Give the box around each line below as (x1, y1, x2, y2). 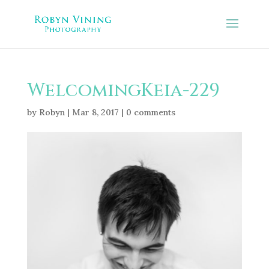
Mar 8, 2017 (71, 107, 119, 118)
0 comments (125, 107, 175, 118)
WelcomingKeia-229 (26, 79, 220, 103)
